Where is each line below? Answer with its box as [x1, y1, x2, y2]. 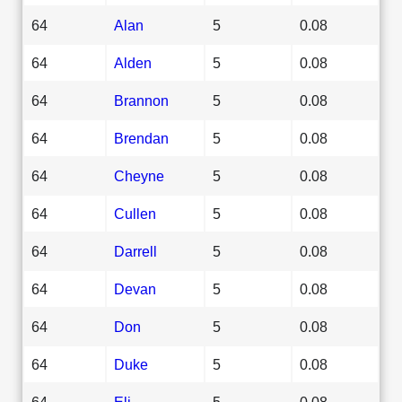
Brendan [114, 129, 169, 146]
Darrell [114, 242, 157, 259]
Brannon [114, 92, 169, 109]
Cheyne [114, 167, 164, 184]
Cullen [114, 205, 156, 222]
